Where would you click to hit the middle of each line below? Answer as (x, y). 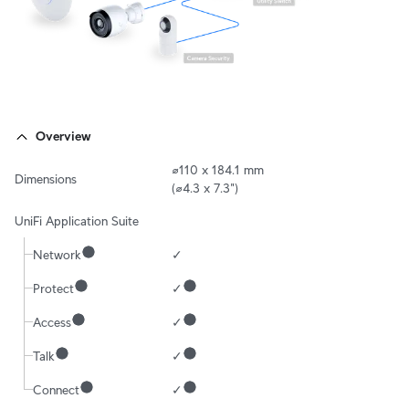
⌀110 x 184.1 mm (218, 170)
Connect (56, 389)
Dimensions (46, 179)
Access (52, 322)
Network (57, 254)
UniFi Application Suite (77, 221)
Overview (63, 136)
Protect (53, 288)
